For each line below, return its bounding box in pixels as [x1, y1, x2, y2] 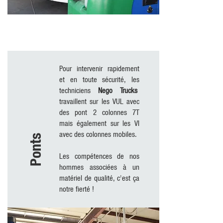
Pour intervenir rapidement [59, 64, 139, 73]
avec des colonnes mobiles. [59, 129, 137, 138]
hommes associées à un [59, 162, 139, 171]
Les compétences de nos [59, 151, 139, 160]
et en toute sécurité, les [59, 75, 139, 84]
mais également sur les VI [59, 118, 139, 127]
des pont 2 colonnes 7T [59, 108, 139, 116]
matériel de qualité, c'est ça [59, 173, 139, 182]
